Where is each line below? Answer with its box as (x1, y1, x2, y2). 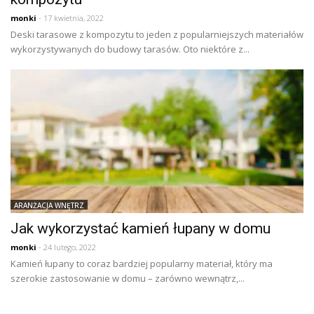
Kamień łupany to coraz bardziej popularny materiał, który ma (11, 257, 273, 271)
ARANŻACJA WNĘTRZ (14, 200, 84, 211)
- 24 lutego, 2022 (36, 242, 96, 253)
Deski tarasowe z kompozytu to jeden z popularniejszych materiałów (11, 28, 303, 41)
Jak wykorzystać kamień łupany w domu (11, 220, 271, 238)
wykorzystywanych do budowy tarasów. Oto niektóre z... (11, 43, 250, 56)
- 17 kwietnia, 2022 (36, 13, 104, 24)
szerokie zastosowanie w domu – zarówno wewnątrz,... (11, 272, 245, 285)
